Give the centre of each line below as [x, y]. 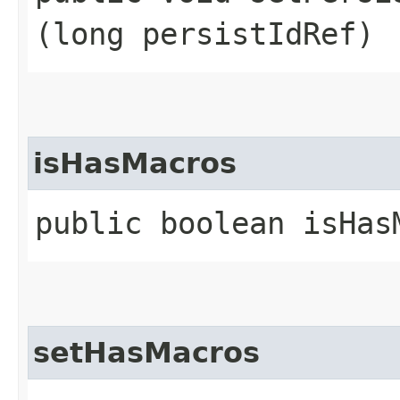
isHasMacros [135, 163]
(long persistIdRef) [204, 34]
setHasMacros [146, 353]
